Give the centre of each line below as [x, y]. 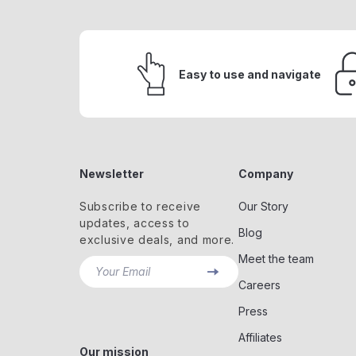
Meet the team [276, 259]
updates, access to [135, 223]
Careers [259, 285]
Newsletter [112, 174]
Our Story [263, 206]
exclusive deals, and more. [157, 240]
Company [266, 174]
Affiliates [260, 337]
